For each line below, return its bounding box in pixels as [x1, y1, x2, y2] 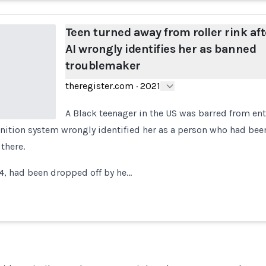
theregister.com [65, 80, 134, 91]
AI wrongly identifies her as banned [65, 42, 256, 56]
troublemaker [65, 59, 141, 72]
